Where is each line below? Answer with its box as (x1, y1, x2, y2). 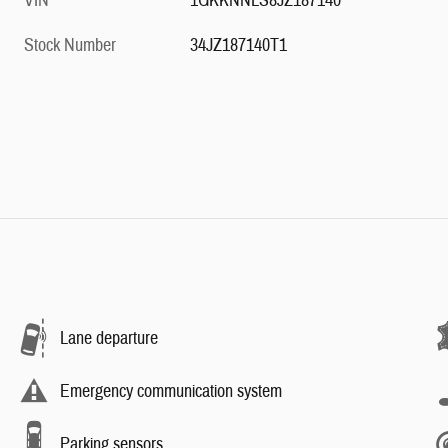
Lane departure (60, 326, 158, 350)
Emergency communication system (60, 379, 282, 403)
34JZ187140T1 (190, 34, 288, 58)
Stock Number (24, 34, 116, 58)
